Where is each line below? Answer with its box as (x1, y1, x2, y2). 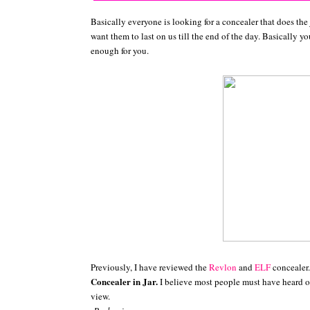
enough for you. (91, 44, 149, 57)
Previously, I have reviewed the (91, 260, 209, 273)
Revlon (209, 260, 239, 273)
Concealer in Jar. (91, 274, 158, 288)
